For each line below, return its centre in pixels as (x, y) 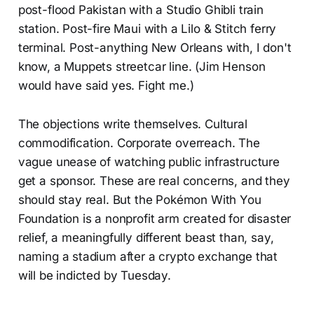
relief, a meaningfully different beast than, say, (146, 237)
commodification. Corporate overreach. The (139, 143)
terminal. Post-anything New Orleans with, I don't (155, 47)
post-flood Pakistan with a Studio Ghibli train (141, 9)
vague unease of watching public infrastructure (149, 162)
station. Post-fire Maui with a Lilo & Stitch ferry (147, 28)
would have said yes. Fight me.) (106, 85)
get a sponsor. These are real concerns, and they (154, 180)
